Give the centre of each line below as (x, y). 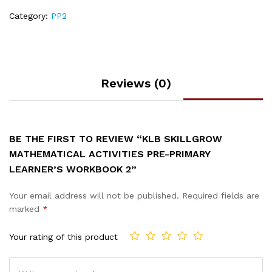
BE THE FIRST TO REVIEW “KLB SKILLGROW (116, 139)
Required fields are (221, 196)
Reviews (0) (136, 83)
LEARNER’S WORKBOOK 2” (73, 169)
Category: (30, 16)
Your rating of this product (63, 236)
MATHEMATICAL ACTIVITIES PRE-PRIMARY (110, 154)
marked (26, 209)
